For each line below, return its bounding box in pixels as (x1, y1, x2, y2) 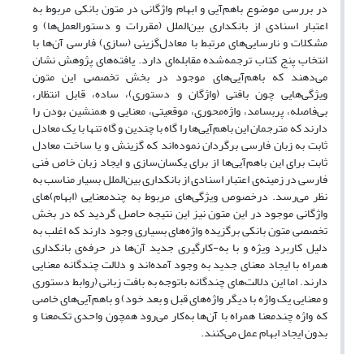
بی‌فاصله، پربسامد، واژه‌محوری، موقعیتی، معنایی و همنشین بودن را (32, 100, 327, 123)
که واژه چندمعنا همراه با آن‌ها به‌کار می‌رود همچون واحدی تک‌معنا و (32, 305, 327, 327)
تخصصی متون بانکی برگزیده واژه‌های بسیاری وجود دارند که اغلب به (32, 219, 327, 242)
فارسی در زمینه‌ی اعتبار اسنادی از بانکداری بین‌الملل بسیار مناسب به (32, 168, 327, 191)
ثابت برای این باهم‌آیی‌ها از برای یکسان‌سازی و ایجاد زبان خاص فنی (32, 151, 327, 174)
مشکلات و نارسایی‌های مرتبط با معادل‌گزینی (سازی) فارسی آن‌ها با (32, 32, 327, 54)
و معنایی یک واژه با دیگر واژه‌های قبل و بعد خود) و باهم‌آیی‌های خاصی (32, 288, 327, 310)
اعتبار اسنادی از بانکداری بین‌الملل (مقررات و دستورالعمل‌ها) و (32, 15, 327, 37)
